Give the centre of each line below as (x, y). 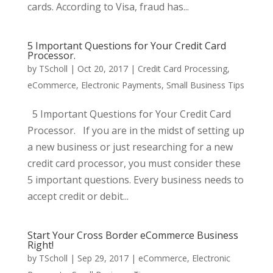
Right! (40, 245)
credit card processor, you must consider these (134, 163)
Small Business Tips (205, 85)
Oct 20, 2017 (102, 69)
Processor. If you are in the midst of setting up (136, 130)
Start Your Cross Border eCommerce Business (133, 235)
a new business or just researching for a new (130, 147)
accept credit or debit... (78, 196)
